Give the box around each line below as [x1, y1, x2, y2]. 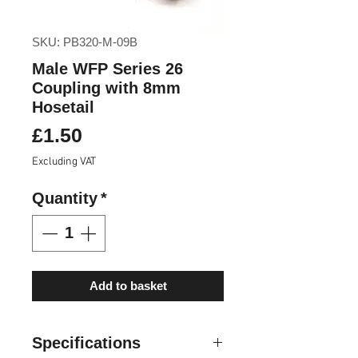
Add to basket [89, 278, 167, 292]
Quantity [32, 189, 97, 207]
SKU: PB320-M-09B [32, 34, 137, 49]
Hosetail [32, 97, 94, 116]
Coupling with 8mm [32, 78, 181, 97]
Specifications [32, 333, 141, 352]
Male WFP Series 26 [32, 59, 183, 78]
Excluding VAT [32, 154, 96, 169]
